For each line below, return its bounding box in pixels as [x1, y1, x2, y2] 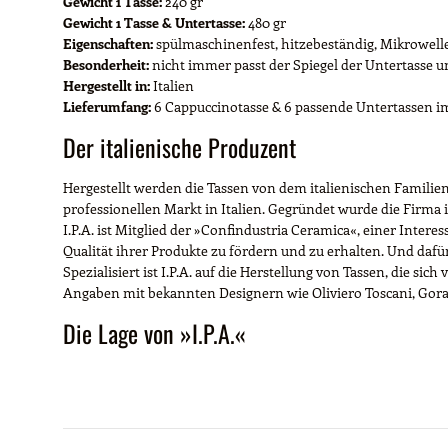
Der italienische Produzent [63, 128, 296, 165]
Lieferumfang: [63, 96, 151, 116]
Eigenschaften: [63, 33, 153, 53]
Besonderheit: [63, 54, 149, 74]
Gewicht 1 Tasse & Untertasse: [63, 12, 245, 32]
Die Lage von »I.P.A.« [63, 314, 246, 351]
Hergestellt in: [63, 75, 150, 95]
